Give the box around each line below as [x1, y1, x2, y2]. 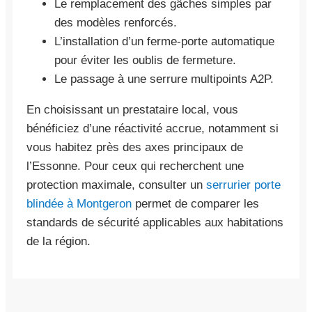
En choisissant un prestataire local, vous [26, 102, 238, 116]
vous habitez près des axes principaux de [26, 140, 243, 154]
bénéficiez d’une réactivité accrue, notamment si [26, 121, 279, 135]
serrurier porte [206, 178, 281, 192]
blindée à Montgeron [26, 196, 132, 210]
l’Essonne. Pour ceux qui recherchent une [26, 159, 244, 173]
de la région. [26, 234, 91, 248]
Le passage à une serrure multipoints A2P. [54, 72, 274, 86]
